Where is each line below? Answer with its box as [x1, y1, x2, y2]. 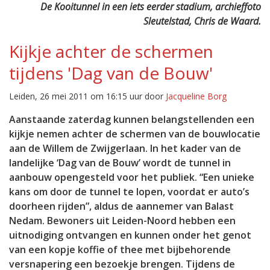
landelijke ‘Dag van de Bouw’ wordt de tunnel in [9, 156, 231, 169]
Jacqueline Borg [166, 90, 227, 102]
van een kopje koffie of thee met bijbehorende [9, 243, 231, 256]
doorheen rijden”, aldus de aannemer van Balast [9, 199, 234, 213]
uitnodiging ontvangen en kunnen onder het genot [9, 228, 251, 242]
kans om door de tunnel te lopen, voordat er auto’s [9, 185, 250, 198]
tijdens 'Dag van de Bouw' [9, 61, 213, 84]
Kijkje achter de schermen [9, 40, 213, 63]
